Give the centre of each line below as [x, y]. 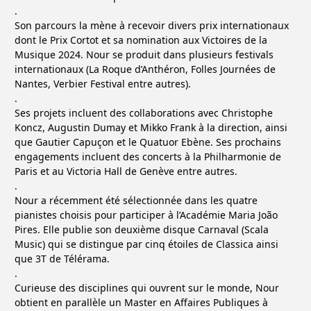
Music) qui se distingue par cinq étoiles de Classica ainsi [146, 244]
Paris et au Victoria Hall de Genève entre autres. [126, 171]
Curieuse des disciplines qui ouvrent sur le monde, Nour [147, 288]
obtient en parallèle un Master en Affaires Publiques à [141, 302]
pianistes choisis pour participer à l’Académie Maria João [146, 215]
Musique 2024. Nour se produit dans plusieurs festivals [144, 54]
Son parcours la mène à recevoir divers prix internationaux [152, 25]
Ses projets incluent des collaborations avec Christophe [144, 113]
